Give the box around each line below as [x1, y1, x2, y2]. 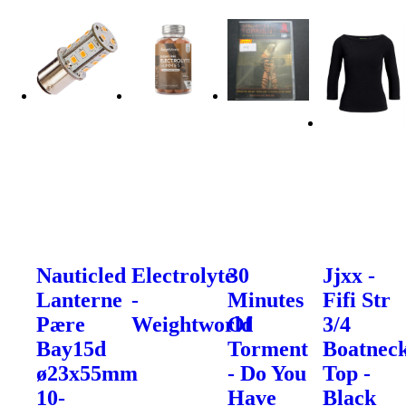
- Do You [227, 361, 306, 385]
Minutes [227, 287, 304, 312]
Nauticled [36, 263, 126, 287]
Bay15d [36, 336, 106, 361]
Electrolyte [131, 263, 236, 287]
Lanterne [36, 287, 122, 312]
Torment [227, 336, 308, 361]
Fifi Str [323, 287, 391, 312]
